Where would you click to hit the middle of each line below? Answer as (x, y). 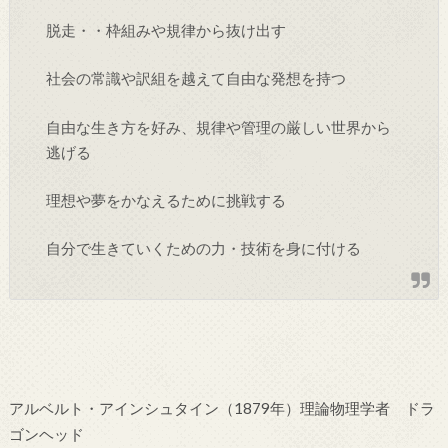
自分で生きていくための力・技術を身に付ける (204, 249)
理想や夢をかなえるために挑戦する (166, 201)
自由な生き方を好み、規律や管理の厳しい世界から (219, 127)
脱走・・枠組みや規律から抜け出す (166, 30)
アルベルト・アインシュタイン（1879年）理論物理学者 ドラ (221, 407)
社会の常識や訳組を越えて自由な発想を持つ (196, 79)
